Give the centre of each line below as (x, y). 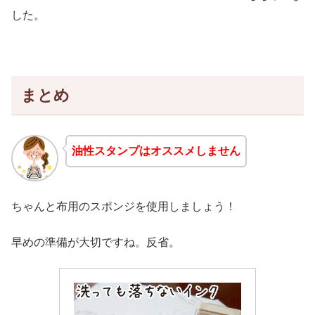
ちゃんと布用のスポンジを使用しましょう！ (124, 207)
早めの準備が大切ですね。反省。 (96, 242)
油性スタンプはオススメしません (156, 150)
